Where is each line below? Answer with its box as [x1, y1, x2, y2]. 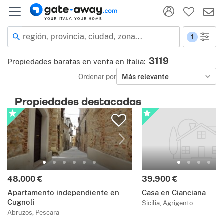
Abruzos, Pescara [7, 209, 59, 217]
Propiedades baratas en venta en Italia [7, 57, 144, 66]
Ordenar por [78, 72, 116, 81]
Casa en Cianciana [141, 188, 206, 197]
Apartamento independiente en [7, 188, 119, 197]
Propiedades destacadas [15, 95, 141, 108]
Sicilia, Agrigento [141, 199, 193, 207]
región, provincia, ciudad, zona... [22, 32, 142, 41]
